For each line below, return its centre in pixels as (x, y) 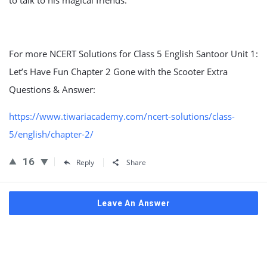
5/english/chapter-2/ (51, 134)
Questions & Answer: (52, 89)
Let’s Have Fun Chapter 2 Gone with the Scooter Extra (118, 72)
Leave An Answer (133, 203)
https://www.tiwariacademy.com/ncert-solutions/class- (122, 116)
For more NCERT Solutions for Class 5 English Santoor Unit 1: (133, 54)
